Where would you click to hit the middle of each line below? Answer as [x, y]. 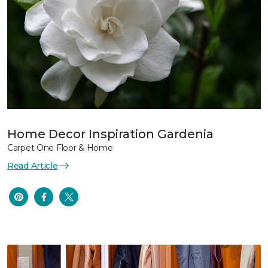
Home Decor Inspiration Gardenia [110, 134]
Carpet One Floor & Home [60, 147]
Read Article [33, 165]
